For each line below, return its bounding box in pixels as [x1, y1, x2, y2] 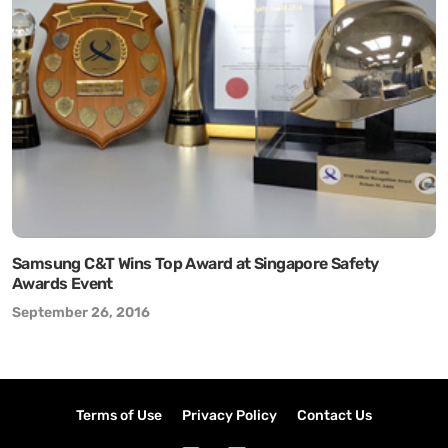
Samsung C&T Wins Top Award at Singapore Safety [12, 254, 379, 273]
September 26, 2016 [12, 304, 150, 321]
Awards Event [12, 274, 113, 293]
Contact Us [297, 407, 372, 424]
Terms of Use [76, 407, 162, 424]
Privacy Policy [182, 407, 277, 424]
